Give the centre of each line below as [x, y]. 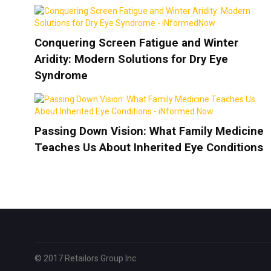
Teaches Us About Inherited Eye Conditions [149, 148]
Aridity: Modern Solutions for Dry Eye [131, 60]
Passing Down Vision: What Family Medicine [149, 132]
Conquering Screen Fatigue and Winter [136, 43]
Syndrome [61, 76]
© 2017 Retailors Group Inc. [86, 259]
